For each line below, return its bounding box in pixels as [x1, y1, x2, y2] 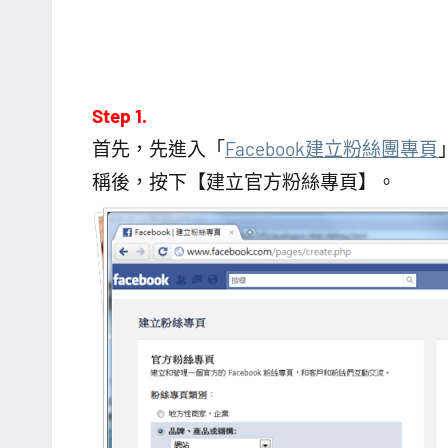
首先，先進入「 [92, 137, 225, 161]
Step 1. [92, 104, 147, 128]
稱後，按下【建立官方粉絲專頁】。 [92, 170, 396, 194]
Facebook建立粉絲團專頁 [225, 137, 438, 161]
